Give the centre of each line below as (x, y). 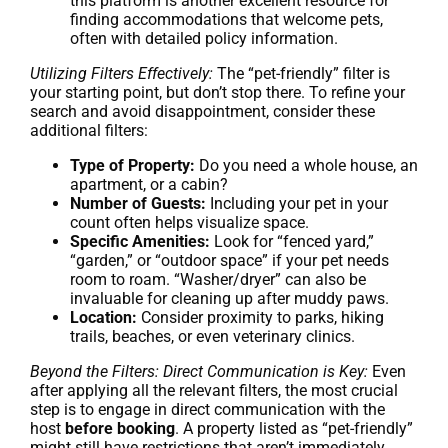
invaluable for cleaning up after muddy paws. (229, 298)
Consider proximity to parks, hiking (260, 317)
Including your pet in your (297, 203)
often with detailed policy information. (204, 38)
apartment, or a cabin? (149, 184)
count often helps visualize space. (189, 222)
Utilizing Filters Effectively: (121, 73)
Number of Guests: (138, 203)
